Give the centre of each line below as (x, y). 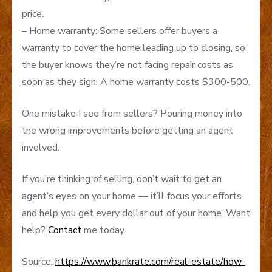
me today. (104, 230)
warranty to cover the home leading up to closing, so (134, 48)
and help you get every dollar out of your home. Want (136, 213)
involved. (41, 147)
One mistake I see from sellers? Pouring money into (132, 113)
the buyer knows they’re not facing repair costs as (127, 65)
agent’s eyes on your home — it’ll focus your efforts (132, 196)
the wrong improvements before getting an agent (127, 130)
